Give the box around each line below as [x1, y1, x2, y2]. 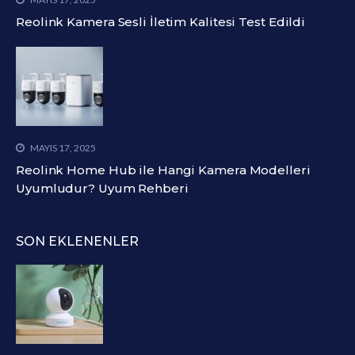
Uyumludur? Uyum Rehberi [16, 180, 189, 196]
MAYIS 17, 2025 [29, 141, 96, 154]
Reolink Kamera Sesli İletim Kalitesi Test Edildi [16, 13, 306, 29]
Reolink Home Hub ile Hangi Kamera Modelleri [16, 162, 311, 177]
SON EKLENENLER [16, 233, 139, 249]
